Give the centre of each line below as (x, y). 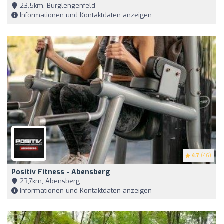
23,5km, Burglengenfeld (57, 6)
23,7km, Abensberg (49, 181)
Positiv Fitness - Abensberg (61, 172)
